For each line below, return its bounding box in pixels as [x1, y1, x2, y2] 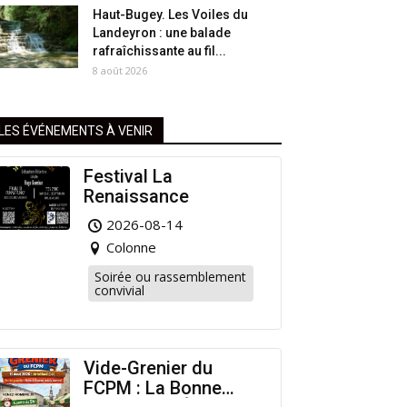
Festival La [84, 165, 173, 188]
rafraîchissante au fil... [93, 44, 226, 59]
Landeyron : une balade [93, 25, 231, 41]
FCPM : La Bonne [84, 377, 222, 400]
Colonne [106, 238, 156, 257]
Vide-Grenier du [84, 357, 213, 380]
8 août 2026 [93, 64, 147, 78]
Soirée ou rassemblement [94, 268, 246, 286]
